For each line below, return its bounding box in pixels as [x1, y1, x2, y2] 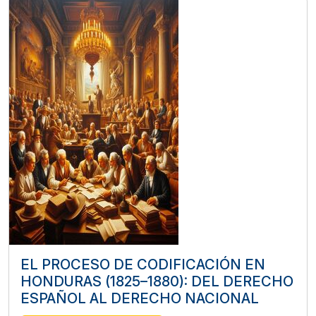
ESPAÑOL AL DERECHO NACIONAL [20, 290, 259, 308]
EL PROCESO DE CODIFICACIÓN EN [20, 256, 265, 274]
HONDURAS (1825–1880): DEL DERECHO [20, 273, 293, 291]
